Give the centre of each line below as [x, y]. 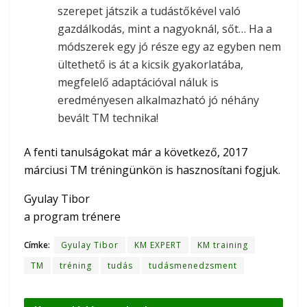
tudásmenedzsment [193, 265]
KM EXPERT [158, 245]
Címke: [37, 245]
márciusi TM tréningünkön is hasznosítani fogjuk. [152, 170]
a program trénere [72, 216]
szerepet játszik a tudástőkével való [149, 11]
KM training [223, 245]
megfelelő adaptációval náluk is [138, 82]
